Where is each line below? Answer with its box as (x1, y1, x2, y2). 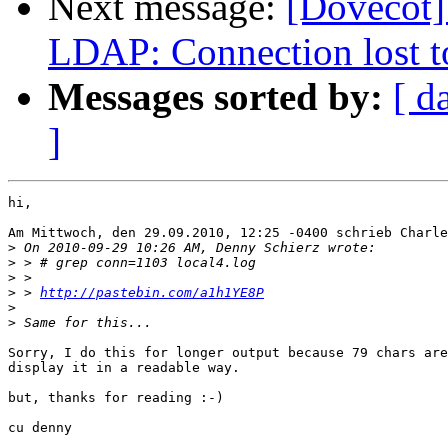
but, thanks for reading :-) (8, 390, 224, 406)
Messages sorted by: (48, 75, 383, 119)
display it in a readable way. (8, 360, 240, 376)
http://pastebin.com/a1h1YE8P (40, 285, 264, 301)
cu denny (8, 420, 72, 436)
